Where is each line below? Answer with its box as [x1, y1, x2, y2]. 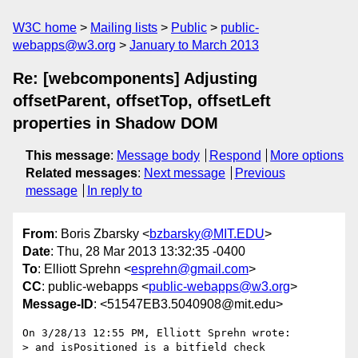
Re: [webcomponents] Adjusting [13, 70, 257, 87]
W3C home [13, 21, 77, 34]
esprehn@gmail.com [131, 262, 249, 276]
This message [26, 149, 110, 162]
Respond [209, 149, 261, 162]
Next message [144, 166, 225, 180]
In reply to [86, 184, 142, 197]
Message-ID [22, 297, 93, 312]
